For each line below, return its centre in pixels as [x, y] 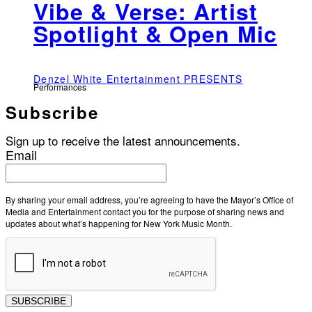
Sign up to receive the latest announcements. [123, 140]
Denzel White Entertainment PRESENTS [138, 78]
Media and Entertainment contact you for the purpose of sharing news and [145, 211]
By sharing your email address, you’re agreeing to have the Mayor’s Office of [149, 199]
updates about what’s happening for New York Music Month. [119, 223]
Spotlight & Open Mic [155, 34]
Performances [60, 86]
